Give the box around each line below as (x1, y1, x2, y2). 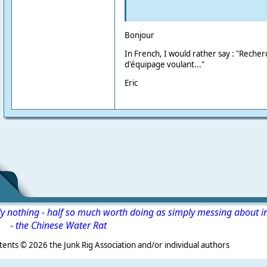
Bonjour (124, 29, 154, 41)
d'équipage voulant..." (124, 58, 204, 70)
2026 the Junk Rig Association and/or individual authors (28, 240, 229, 251)
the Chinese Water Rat (15, 219, 107, 232)
